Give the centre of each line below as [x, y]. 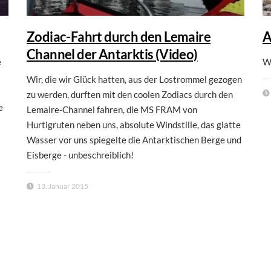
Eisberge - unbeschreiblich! [80, 155]
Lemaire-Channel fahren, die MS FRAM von [112, 109]
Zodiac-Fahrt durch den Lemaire [119, 36]
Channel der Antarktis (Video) [112, 54]
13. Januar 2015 [63, 186]
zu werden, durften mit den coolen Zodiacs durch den [130, 94]
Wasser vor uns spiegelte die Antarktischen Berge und [134, 139]
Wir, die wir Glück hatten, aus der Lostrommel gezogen [134, 79]
